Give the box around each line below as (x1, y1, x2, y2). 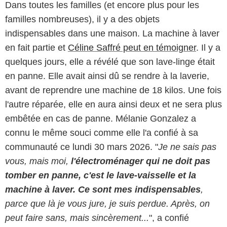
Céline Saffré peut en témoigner (68, 42, 196, 53)
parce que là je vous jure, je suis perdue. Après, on (5, 198, 210, 209)
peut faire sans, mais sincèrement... (5, 212, 149, 223)
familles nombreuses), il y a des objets (5, 14, 160, 24)
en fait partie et (5, 42, 68, 53)
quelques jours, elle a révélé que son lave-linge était (5, 56, 215, 67)
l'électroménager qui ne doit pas (71, 156, 210, 166)
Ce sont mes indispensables (78, 184, 201, 195)
